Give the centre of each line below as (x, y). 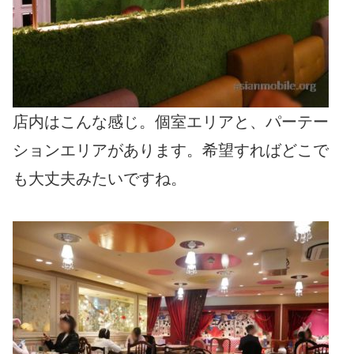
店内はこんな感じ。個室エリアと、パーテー (171, 121)
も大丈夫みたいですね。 (100, 178)
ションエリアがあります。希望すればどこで (171, 150)
